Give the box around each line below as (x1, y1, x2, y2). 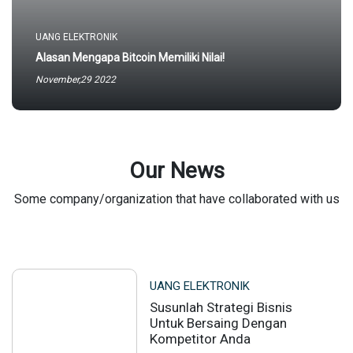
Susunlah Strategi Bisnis (149, 299, 292, 315)
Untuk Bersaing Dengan (149, 315, 287, 331)
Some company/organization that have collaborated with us (13, 191, 340, 206)
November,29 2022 (35, 74, 116, 85)
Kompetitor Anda (149, 331, 251, 347)
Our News (128, 158, 225, 184)
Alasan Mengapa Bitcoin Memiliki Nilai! (35, 51, 225, 64)
